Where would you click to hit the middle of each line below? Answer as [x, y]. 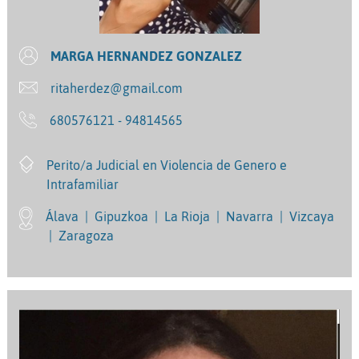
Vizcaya [311, 216]
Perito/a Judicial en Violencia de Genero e [166, 165]
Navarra [250, 216]
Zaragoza [85, 235]
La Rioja [188, 216]
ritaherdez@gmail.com [117, 88]
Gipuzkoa [122, 216]
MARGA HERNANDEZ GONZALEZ [146, 56]
